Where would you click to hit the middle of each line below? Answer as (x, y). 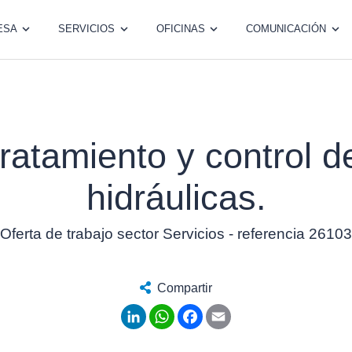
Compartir (185, 288)
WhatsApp (203, 310)
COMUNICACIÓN (286, 29)
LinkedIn (170, 310)
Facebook (231, 310)
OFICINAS (180, 29)
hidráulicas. (176, 197)
